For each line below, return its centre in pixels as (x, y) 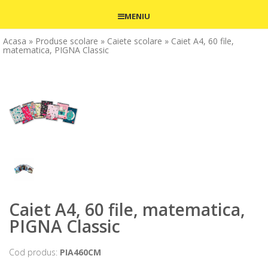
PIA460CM (80, 252)
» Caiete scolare (131, 41)
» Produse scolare (63, 41)
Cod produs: (34, 252)
